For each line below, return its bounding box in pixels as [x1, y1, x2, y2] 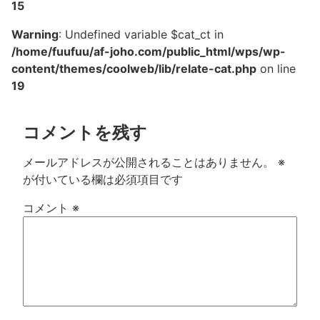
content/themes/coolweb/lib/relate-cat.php [11, 61, 256, 76]
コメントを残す [23, 122, 147, 144]
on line [256, 61, 296, 76]
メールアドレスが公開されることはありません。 [23, 155, 274, 170]
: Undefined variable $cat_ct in [59, 27, 224, 42]
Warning [11, 27, 59, 42]
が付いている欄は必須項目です [23, 172, 183, 187]
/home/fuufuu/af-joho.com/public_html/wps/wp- [11, 44, 286, 59]
